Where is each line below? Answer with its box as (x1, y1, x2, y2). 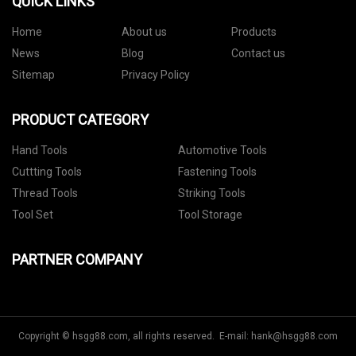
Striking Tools (178, 187, 246, 200)
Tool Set (12, 208, 53, 222)
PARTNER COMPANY (12, 251, 142, 269)
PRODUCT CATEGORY (12, 111, 149, 129)
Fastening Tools (178, 165, 257, 179)
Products (230, 25, 277, 39)
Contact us (230, 47, 285, 60)
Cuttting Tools (12, 165, 82, 179)
